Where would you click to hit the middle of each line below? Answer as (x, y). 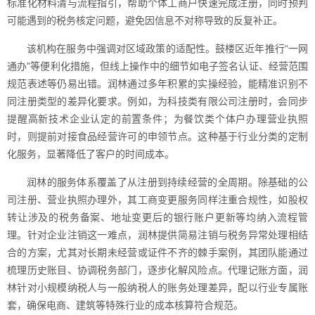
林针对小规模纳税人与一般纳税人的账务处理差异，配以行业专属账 (157, 288)
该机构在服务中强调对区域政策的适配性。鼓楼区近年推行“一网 (167, 49)
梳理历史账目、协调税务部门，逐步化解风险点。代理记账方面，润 (157, 270)
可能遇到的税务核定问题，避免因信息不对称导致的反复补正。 (145, 20)
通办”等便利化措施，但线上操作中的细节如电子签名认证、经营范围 (157, 66)
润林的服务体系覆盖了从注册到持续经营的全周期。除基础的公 (167, 182)
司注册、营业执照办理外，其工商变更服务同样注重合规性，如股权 (157, 200)
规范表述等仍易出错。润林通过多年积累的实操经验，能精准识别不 (157, 84)
